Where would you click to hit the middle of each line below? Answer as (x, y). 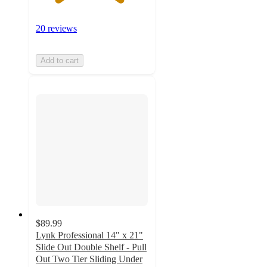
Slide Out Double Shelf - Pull (91, 247)
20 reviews (56, 28)
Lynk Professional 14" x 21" (89, 235)
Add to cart (60, 60)
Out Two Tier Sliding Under (89, 259)
